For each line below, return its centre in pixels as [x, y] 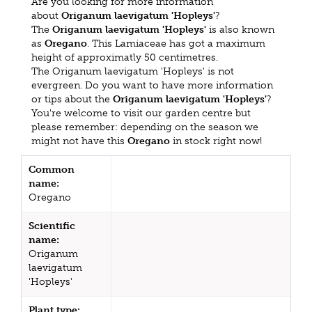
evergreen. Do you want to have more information [152, 85]
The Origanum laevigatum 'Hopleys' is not [133, 71]
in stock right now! [216, 141]
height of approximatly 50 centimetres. [125, 57]
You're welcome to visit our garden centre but [141, 113]
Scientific [52, 226]
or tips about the [72, 99]
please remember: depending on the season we [145, 127]
